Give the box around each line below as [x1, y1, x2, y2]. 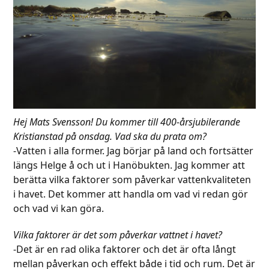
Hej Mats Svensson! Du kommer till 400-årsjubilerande [13, 115, 241, 128]
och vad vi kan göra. [13, 201, 104, 215]
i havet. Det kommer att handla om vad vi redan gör [13, 187, 249, 201]
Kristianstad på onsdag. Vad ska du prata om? [13, 129, 207, 143]
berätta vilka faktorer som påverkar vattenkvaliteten [13, 172, 252, 186]
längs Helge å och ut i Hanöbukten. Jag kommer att [13, 158, 246, 172]
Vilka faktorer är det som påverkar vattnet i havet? [13, 228, 223, 241]
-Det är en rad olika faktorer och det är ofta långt [13, 242, 237, 256]
